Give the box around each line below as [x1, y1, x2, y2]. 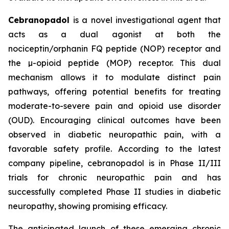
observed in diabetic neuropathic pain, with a [8, 129, 221, 140]
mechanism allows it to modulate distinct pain [8, 72, 221, 83]
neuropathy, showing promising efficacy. [8, 201, 167, 212]
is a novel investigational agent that [73, 15, 221, 26]
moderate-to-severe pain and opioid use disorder [8, 101, 221, 111]
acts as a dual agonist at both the [8, 29, 221, 40]
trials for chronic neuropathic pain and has [8, 172, 221, 183]
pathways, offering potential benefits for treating [8, 86, 221, 97]
